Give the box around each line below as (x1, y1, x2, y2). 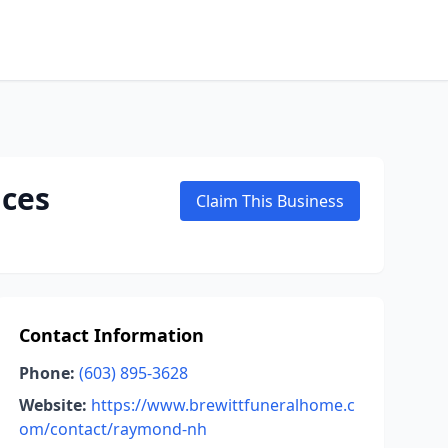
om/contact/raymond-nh (18, 418, 207, 440)
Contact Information (18, 323, 204, 347)
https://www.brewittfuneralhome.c (90, 394, 355, 416)
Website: (18, 394, 87, 416)
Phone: (18, 362, 75, 384)
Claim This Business (196, 190, 344, 212)
